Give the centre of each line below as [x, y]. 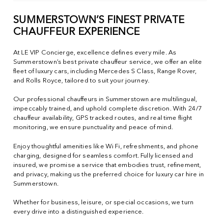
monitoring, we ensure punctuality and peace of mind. [93, 128]
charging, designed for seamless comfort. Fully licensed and [103, 156]
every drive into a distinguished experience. [79, 212]
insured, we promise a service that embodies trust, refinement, [107, 165]
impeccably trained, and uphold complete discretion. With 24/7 [108, 109]
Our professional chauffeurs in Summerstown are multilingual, [105, 100]
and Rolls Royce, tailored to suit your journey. [82, 81]
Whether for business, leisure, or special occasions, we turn [104, 203]
